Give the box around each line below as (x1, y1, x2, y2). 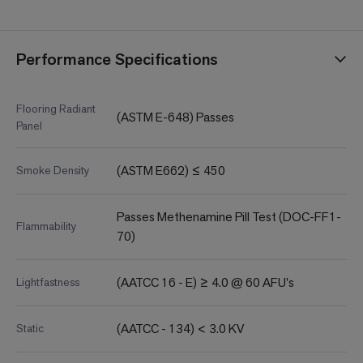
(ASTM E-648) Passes (117, 109, 234, 126)
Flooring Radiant (16, 101, 96, 117)
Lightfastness (16, 275, 79, 290)
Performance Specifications (16, 49, 218, 70)
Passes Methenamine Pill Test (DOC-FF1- (117, 208, 341, 226)
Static (16, 321, 44, 336)
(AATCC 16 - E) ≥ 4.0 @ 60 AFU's (117, 274, 294, 292)
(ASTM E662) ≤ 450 (117, 162, 225, 180)
